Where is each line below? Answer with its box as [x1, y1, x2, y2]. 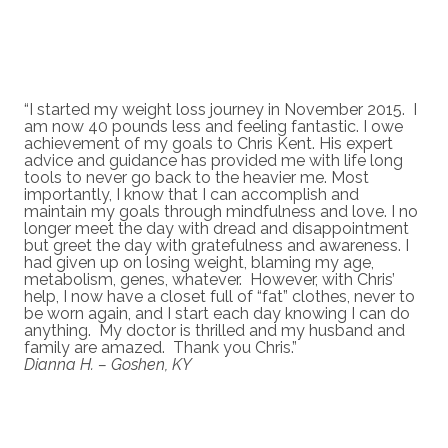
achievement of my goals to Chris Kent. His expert [24, 133, 393, 153]
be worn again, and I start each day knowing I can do [24, 303, 410, 323]
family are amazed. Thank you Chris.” [24, 337, 301, 357]
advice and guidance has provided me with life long [24, 150, 403, 170]
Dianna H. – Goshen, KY [24, 354, 192, 374]
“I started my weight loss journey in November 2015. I [24, 99, 417, 119]
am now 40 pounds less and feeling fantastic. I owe [24, 116, 403, 136]
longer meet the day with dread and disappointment [24, 218, 409, 238]
